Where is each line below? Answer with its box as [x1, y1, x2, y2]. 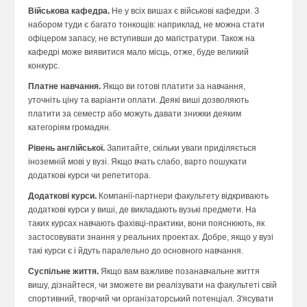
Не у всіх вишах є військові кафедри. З [110, 6, 259, 16]
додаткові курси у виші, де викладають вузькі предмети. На [28, 205, 256, 215]
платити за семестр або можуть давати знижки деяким [28, 109, 241, 119]
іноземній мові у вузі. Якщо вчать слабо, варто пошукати [28, 157, 247, 167]
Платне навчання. [28, 82, 101, 92]
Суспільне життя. [28, 267, 99, 277]
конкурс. [28, 61, 60, 71]
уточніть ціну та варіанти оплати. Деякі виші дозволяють [28, 95, 249, 106]
